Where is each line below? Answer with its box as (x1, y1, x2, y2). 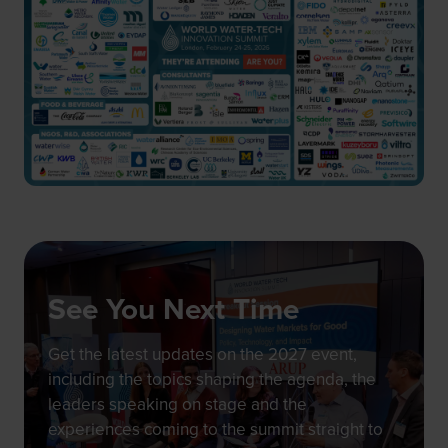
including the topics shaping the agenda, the (48, 367, 376, 393)
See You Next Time (48, 287, 299, 332)
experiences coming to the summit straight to (48, 417, 383, 443)
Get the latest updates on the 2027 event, (48, 342, 357, 368)
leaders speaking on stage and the (48, 392, 307, 418)
